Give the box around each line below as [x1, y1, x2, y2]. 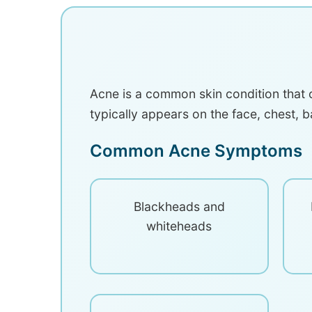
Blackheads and [133, 199, 225, 214]
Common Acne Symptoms [90, 141, 302, 161]
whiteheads [146, 219, 212, 233]
